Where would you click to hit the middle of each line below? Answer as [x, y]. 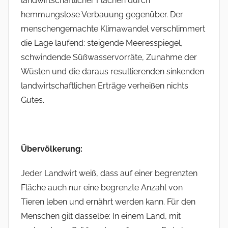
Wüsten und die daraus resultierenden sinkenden [112, 72]
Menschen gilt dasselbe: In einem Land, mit [101, 216]
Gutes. [33, 100]
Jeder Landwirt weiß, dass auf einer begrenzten [109, 174]
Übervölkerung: [52, 149]
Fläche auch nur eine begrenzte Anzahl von [102, 188]
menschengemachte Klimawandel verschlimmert [113, 29]
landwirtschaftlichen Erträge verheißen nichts [105, 86]
